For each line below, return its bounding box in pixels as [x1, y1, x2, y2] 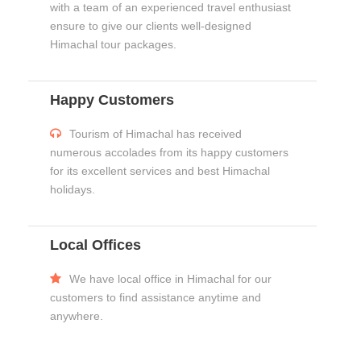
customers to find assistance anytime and [50, 290, 262, 304]
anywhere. [50, 309, 104, 322]
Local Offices [50, 236, 142, 253]
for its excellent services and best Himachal [50, 164, 271, 177]
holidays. [50, 182, 96, 196]
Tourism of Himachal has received [69, 127, 243, 140]
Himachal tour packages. [50, 37, 177, 51]
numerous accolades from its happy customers [50, 145, 289, 159]
